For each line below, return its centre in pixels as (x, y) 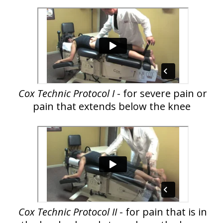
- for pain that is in (162, 212)
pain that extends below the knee (111, 106)
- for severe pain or (162, 93)
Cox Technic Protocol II (68, 212)
